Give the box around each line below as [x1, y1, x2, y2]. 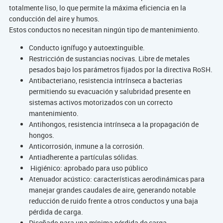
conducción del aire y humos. [8, 13, 100, 23]
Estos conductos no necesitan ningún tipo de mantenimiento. [8, 24, 200, 34]
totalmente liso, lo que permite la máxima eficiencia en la [8, 2, 186, 12]
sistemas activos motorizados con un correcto [28, 97, 173, 107]
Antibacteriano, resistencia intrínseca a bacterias [28, 75, 182, 85]
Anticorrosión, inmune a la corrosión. [28, 141, 144, 151]
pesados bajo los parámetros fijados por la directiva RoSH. [28, 64, 213, 74]
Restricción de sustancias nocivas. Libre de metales [28, 53, 190, 63]
